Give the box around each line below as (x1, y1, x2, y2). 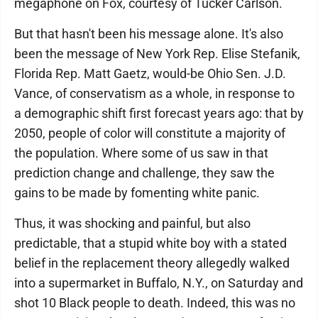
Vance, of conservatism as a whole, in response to (14, 86, 295, 101)
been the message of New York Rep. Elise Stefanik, (14, 46, 300, 61)
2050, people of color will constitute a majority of (14, 126, 285, 141)
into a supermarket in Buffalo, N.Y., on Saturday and (14, 275, 303, 290)
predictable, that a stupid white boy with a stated (14, 236, 287, 251)
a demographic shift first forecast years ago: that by (14, 106, 304, 121)
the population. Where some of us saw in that (14, 146, 268, 160)
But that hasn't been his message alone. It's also (14, 26, 283, 41)
